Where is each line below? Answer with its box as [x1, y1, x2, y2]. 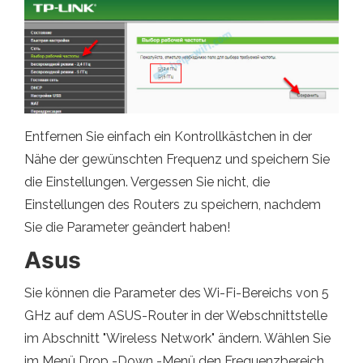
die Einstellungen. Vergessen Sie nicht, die [24, 174, 270, 190]
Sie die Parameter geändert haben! [24, 220, 230, 236]
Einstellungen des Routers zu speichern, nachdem [24, 197, 321, 213]
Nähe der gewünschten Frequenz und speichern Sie [24, 152, 330, 168]
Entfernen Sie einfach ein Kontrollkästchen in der [24, 129, 312, 145]
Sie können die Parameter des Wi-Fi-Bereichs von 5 [24, 285, 329, 301]
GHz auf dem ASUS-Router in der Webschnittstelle [24, 308, 327, 324]
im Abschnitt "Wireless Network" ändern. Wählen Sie [24, 331, 331, 347]
